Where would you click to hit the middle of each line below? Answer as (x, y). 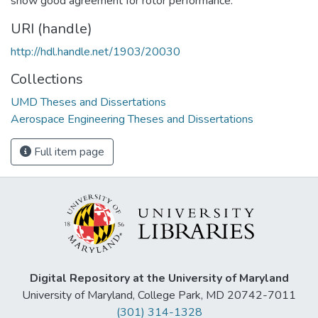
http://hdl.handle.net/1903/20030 (95, 51)
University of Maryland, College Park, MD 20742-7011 (159, 296)
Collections (47, 79)
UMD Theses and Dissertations (88, 102)
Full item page (68, 152)
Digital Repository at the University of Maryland (159, 279)
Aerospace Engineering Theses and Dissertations (132, 119)
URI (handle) (51, 28)
